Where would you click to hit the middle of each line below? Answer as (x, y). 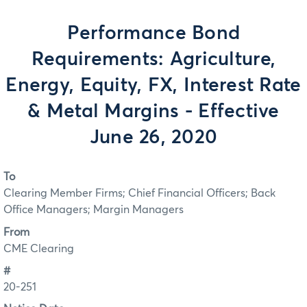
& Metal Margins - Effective (153, 112)
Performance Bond (153, 34)
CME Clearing (39, 248)
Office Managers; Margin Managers (94, 210)
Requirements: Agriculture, (153, 60)
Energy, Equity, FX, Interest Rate (153, 86)
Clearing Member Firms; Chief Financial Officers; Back (139, 194)
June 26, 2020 (153, 138)
